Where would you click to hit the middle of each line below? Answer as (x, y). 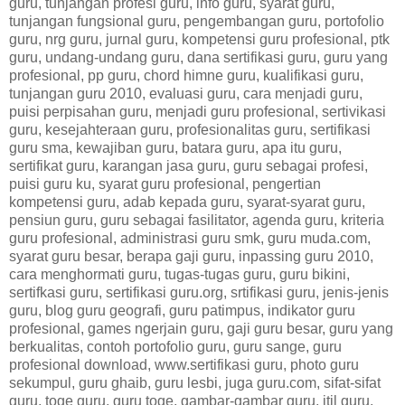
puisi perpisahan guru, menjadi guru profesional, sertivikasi (198, 111)
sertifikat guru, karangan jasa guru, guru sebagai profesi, (188, 165)
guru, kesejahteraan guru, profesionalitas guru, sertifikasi (190, 129)
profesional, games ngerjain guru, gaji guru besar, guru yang (201, 328)
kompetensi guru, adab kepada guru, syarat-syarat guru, (187, 202)
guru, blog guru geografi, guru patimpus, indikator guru (182, 310)
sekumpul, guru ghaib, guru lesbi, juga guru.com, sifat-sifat (195, 382)
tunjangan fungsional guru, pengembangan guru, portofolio (197, 21)
